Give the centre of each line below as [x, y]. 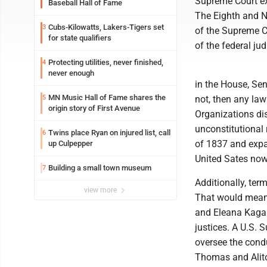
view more [101, 190]
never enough [71, 73]
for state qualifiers [80, 38]
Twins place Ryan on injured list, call [109, 133]
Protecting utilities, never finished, [106, 62]
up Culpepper [71, 143]
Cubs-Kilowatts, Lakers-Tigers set [106, 27]
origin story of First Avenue [94, 108]
